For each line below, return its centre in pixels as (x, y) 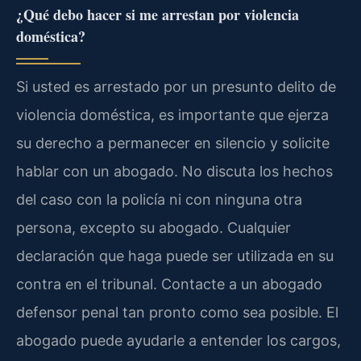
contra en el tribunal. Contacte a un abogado (169, 284)
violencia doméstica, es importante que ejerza (172, 114)
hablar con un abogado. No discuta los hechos (174, 171)
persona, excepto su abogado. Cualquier (154, 227)
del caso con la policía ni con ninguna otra (159, 199)
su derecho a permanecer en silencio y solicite (173, 143)
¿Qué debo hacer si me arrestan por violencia (158, 14)
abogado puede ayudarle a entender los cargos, (178, 340)
